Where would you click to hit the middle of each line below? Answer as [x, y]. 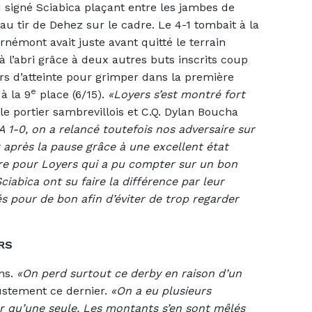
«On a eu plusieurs [161, 290]
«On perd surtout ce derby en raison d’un [129, 273]
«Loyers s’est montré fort [177, 94]
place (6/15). [72, 94]
